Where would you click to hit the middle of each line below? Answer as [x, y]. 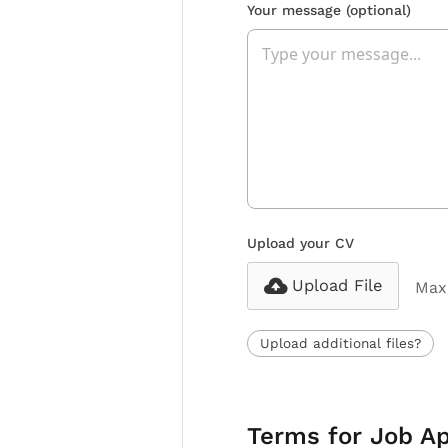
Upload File [337, 286]
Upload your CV [300, 243]
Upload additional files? [340, 343]
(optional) [378, 10]
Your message [296, 10]
